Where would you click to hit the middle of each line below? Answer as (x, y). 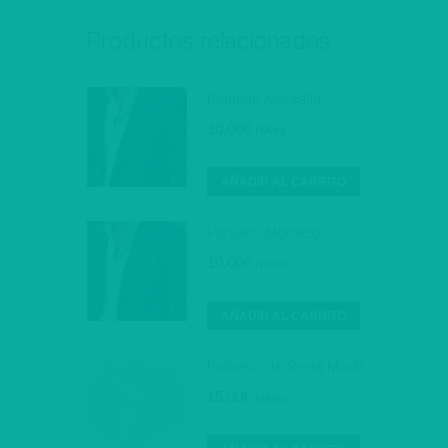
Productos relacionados (209, 40)
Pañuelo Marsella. (265, 98)
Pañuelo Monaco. (265, 232)
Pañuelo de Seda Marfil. (286, 366)
